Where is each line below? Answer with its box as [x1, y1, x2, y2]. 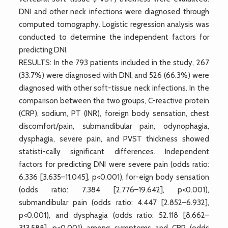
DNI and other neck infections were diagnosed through [19, 7, 209, 16]
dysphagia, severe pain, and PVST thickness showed [19, 134, 209, 144]
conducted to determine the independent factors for [19, 32, 209, 42]
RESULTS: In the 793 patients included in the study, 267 [19, 58, 209, 67]
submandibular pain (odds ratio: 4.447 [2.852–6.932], [19, 197, 209, 207]
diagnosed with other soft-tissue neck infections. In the [19, 83, 209, 93]
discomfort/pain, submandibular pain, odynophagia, [19, 121, 209, 131]
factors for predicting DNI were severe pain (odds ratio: [19, 159, 209, 169]
